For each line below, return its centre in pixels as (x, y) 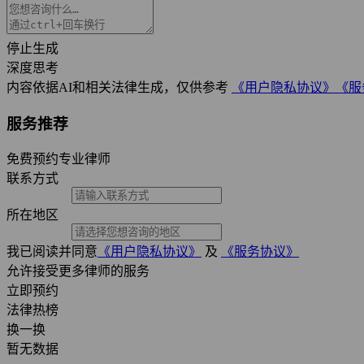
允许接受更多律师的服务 (78, 271)
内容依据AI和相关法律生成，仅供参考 (119, 87)
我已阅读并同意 (52, 252)
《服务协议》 (260, 252)
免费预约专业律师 (58, 159)
